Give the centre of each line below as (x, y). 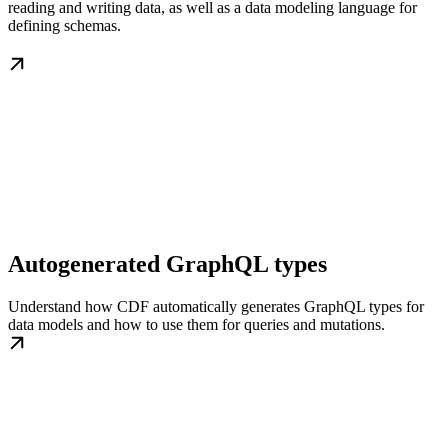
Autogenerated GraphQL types (167, 264)
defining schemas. (64, 26)
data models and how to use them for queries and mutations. (196, 325)
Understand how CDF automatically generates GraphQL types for (216, 307)
